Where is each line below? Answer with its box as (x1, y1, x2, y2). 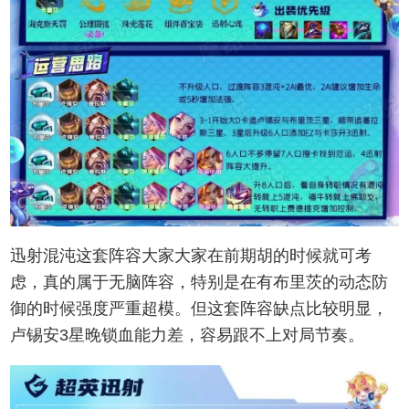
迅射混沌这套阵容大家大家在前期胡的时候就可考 (10, 246, 372, 265)
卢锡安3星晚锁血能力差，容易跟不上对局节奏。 (10, 325, 365, 344)
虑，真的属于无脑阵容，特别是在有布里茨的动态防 (10, 272, 389, 291)
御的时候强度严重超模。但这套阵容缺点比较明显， (10, 299, 389, 318)
